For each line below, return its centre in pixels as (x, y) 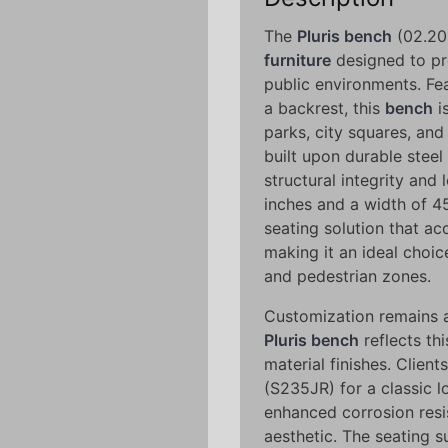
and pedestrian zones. (347, 276)
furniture (297, 60)
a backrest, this (324, 108)
